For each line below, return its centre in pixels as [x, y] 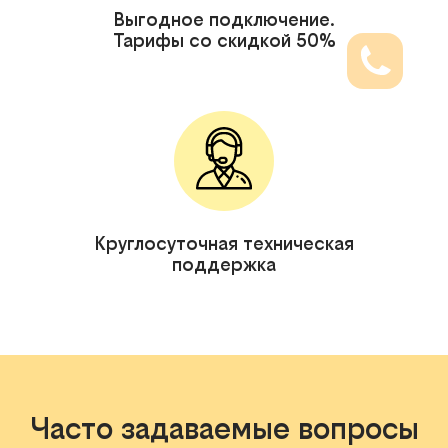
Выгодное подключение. [224, 19]
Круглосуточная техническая [224, 243]
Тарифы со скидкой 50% [224, 40]
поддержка [224, 264]
